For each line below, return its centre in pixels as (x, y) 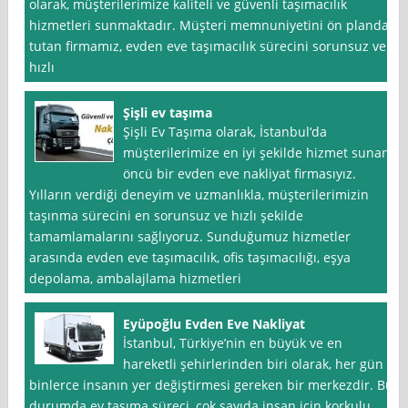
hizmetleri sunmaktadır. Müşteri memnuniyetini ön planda (209, 25)
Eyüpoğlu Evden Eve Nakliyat (214, 324)
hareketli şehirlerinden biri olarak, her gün (254, 364)
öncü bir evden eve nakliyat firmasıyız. (240, 174)
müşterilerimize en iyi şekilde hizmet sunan (257, 153)
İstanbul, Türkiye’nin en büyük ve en (233, 343)
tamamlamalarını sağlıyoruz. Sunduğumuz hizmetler (190, 237)
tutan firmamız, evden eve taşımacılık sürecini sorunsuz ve (208, 46)
